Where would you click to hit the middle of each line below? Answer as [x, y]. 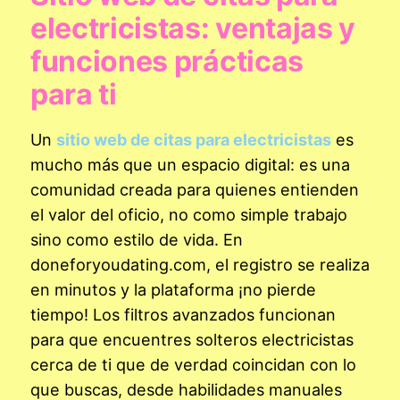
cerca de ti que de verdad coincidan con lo [193, 364]
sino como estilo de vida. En [137, 239]
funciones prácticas [167, 61]
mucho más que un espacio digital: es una [190, 164]
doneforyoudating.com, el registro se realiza [200, 264]
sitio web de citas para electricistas [194, 139]
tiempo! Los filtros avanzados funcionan [183, 314]
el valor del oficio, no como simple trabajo [189, 214]
